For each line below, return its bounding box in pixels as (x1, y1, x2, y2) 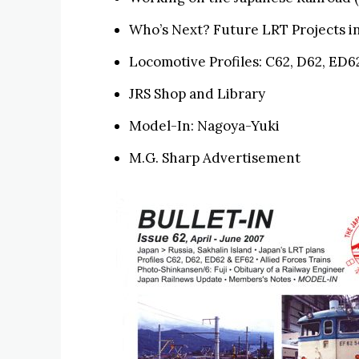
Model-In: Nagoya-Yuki (129, 117, 280, 135)
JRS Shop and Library (129, 85, 265, 103)
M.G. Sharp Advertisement (129, 149, 301, 167)
